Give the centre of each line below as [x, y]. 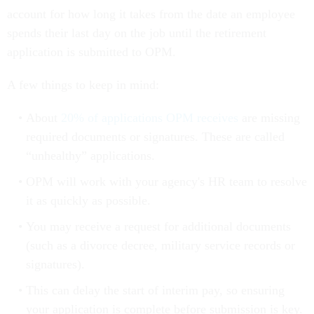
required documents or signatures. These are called [155, 137]
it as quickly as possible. [88, 201]
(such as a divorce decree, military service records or [160, 246]
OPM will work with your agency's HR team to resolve [166, 182]
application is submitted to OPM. [91, 52]
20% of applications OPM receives [149, 118]
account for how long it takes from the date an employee [151, 14]
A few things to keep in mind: [83, 85]
